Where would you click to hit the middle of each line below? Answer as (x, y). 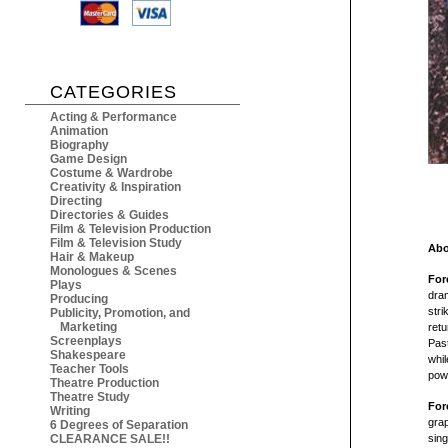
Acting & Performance (113, 117)
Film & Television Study (116, 243)
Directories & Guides (109, 215)
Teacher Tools (89, 369)
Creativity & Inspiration (115, 187)
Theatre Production (104, 383)
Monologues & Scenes (113, 271)
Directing (76, 201)
